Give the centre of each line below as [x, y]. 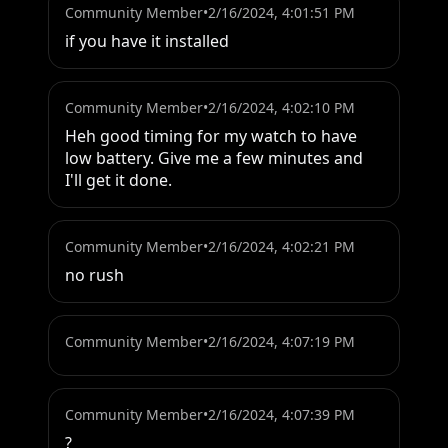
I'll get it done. [118, 180]
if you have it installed [147, 41]
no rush [94, 275]
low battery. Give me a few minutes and [214, 158]
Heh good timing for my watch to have [211, 136]
